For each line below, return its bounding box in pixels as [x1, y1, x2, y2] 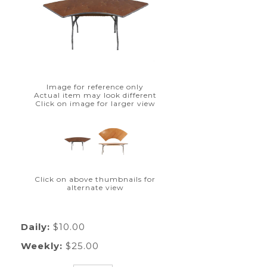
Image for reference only [46, 82, 144, 91]
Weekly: [20, 240, 63, 252]
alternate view [66, 183, 124, 192]
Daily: [20, 221, 50, 232]
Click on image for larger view [35, 99, 156, 108]
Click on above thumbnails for [35, 175, 156, 184]
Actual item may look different [33, 91, 157, 100]
